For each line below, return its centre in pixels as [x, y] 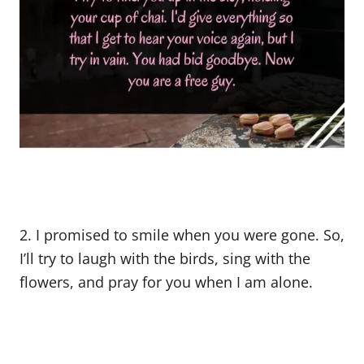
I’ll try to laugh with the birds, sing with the [165, 259]
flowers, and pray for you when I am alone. [166, 282]
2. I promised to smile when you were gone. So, [182, 235]
